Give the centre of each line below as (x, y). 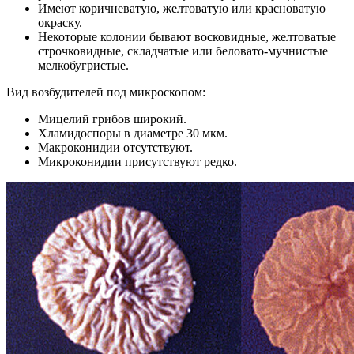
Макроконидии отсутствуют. (115, 147)
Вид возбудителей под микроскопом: (106, 92)
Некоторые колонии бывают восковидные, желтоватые (187, 36)
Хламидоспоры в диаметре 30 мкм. (133, 133)
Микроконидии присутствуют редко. (137, 161)
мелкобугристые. (83, 65)
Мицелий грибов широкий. (112, 119)
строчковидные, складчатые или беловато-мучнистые (183, 51)
